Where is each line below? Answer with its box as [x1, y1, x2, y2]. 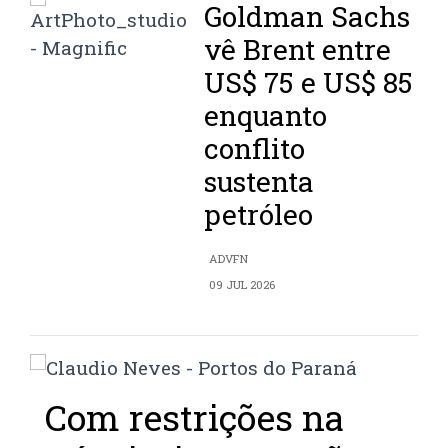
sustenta [204, 163, 315, 201]
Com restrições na [45, 394, 344, 442]
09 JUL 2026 [209, 277, 276, 293]
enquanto [204, 97, 328, 135]
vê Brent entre [204, 31, 392, 69]
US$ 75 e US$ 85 [204, 64, 414, 102]
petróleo [204, 196, 314, 234]
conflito [204, 130, 306, 168]
